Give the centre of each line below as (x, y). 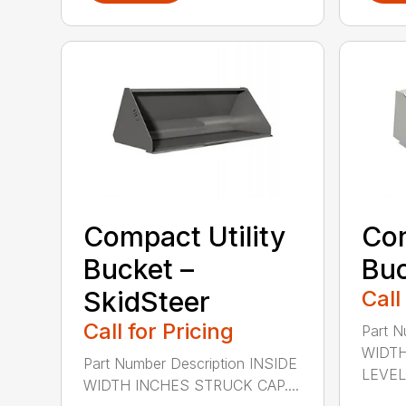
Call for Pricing (159, 331)
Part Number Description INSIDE (191, 363)
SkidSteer (147, 301)
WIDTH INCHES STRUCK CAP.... (192, 385)
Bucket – (139, 269)
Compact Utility (185, 236)
